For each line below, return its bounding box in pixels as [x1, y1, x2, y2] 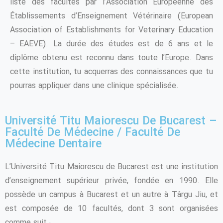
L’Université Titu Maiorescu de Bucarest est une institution [5, 161, 218, 174]
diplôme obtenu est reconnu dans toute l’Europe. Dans [10, 52, 213, 65]
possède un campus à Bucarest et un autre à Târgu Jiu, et [5, 189, 218, 202]
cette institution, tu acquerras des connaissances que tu [10, 66, 213, 79]
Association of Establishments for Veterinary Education [10, 24, 213, 37]
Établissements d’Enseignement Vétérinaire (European [10, 10, 213, 23]
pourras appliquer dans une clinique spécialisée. [10, 80, 179, 93]
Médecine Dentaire [5, 135, 102, 154]
